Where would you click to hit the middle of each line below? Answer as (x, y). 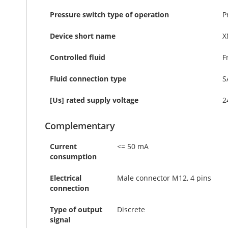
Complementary (80, 126)
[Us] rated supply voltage (94, 100)
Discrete (131, 209)
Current (63, 146)
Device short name (83, 36)
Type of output (76, 209)
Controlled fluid (78, 57)
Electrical (66, 178)
